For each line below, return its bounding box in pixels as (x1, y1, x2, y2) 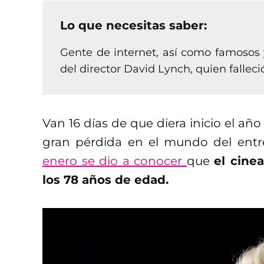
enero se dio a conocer (42, 153, 187, 168)
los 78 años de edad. (42, 172, 169, 187)
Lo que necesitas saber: (60, 18, 207, 32)
